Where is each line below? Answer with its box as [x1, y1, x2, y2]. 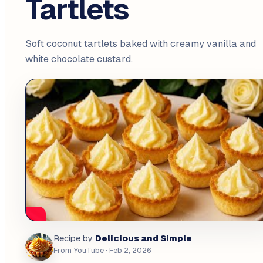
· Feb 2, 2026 [103, 246, 151, 255]
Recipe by [53, 234, 93, 244]
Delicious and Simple [95, 233, 192, 244]
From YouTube [53, 246, 104, 255]
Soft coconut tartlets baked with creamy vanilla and [25, 38, 256, 50]
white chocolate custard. [25, 53, 133, 65]
